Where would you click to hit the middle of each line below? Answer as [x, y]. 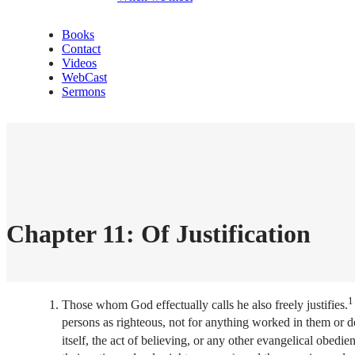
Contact [81, 49]
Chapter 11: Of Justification [158, 234]
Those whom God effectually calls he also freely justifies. [205, 305]
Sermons [84, 92]
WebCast [84, 77]
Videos [79, 63]
